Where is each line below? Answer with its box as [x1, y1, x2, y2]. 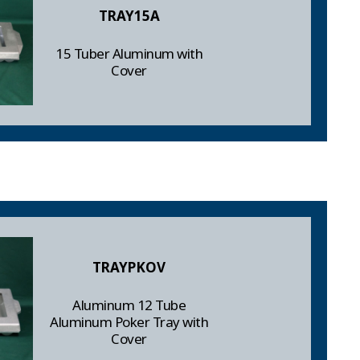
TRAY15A [98, 6, 160, 26]
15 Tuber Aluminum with [55, 44, 203, 63]
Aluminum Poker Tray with [50, 313, 209, 332]
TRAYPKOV [92, 258, 166, 277]
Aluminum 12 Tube [72, 296, 186, 315]
